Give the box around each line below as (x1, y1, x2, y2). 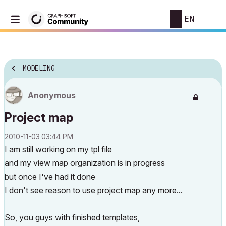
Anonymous (28, 90, 76, 100)
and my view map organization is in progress (5, 158, 165, 168)
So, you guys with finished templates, (5, 212, 140, 222)
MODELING (23, 64, 55, 73)
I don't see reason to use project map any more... (5, 185, 183, 195)
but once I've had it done (5, 172, 95, 182)
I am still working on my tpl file (5, 144, 112, 154)
